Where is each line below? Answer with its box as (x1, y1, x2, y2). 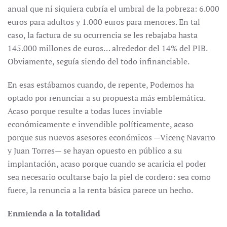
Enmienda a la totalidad (8, 208, 100, 219)
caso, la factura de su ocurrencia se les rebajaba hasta (8, 29, 198, 41)
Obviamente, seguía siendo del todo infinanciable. (8, 56, 190, 67)
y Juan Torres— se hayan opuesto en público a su (8, 145, 182, 156)
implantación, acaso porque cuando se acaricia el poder (8, 158, 206, 169)
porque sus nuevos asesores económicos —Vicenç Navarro (8, 132, 215, 143)
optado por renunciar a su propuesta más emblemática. (8, 92, 205, 103)
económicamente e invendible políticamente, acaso (8, 119, 194, 130)
